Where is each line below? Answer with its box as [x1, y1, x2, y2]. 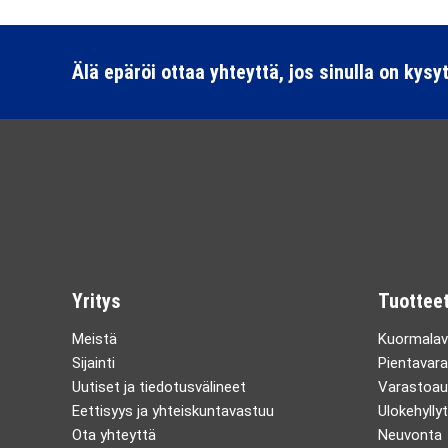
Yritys [72, 289, 121, 313]
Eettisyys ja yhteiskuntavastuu [72, 402, 274, 420]
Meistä [72, 330, 117, 348]
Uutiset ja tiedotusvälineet [72, 378, 246, 396]
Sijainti [72, 354, 115, 372]
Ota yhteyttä [72, 426, 156, 444]
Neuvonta [378, 426, 442, 444]
